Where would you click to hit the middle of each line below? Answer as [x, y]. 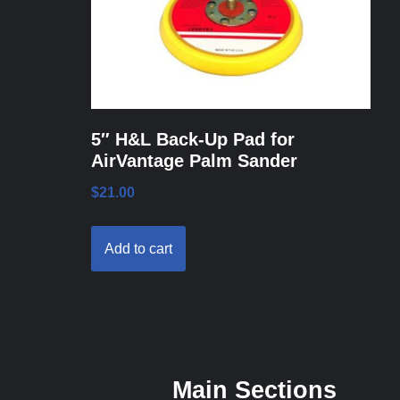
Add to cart [138, 249]
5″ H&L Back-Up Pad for [193, 140]
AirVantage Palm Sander [194, 161]
